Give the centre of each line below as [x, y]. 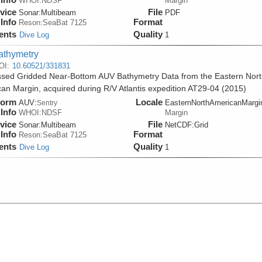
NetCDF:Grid [186, 125]
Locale [149, 102]
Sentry [47, 102]
